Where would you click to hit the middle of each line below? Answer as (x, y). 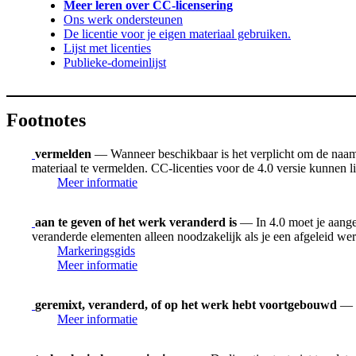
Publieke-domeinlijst (115, 63)
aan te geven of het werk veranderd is (136, 222)
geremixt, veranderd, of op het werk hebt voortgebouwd (186, 304)
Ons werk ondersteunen (123, 20)
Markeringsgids (96, 250)
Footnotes (46, 120)
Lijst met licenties (107, 48)
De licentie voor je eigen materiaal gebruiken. (177, 34)
